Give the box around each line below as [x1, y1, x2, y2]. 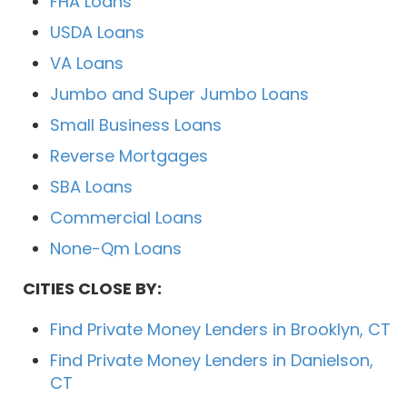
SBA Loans [50, 175, 133, 199]
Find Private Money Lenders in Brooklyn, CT [50, 318, 391, 342]
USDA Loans [50, 21, 144, 45]
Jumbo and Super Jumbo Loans [50, 83, 309, 106]
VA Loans [50, 52, 124, 75]
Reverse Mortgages [50, 144, 208, 168]
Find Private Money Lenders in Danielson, [50, 349, 373, 372]
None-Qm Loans [50, 237, 182, 261]
